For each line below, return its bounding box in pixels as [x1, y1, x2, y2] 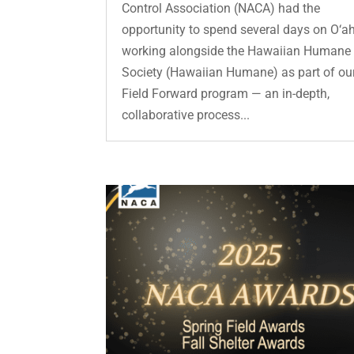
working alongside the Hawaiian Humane [122, 43, 352, 58]
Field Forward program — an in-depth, [122, 85, 330, 101]
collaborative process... [122, 107, 250, 122]
